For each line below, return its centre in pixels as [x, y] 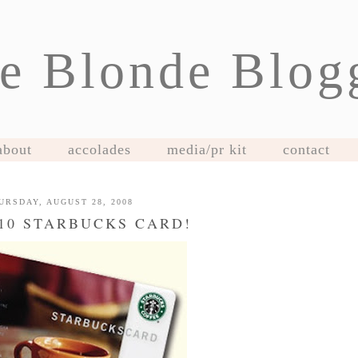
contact [306, 149]
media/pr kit [207, 149]
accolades [99, 149]
